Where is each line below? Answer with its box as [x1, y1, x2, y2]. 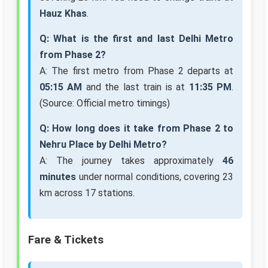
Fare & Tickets [28, 233, 103, 247]
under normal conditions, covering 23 [76, 171, 233, 183]
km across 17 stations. [39, 187, 135, 199]
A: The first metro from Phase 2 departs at [39, 65, 233, 77]
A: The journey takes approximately [39, 155, 223, 167]
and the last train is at [82, 81, 189, 93]
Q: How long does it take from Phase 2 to [39, 123, 233, 135]
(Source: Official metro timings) [39, 98, 170, 109]
